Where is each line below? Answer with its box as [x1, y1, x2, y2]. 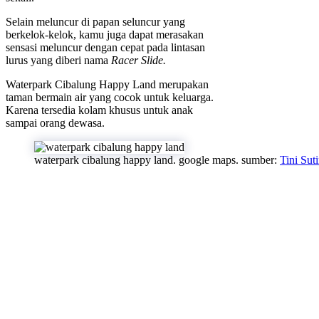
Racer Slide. [111, 53, 166, 66]
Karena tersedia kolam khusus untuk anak [6, 103, 193, 116]
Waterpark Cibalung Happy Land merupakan [6, 78, 209, 90]
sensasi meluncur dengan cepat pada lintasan [6, 41, 205, 53]
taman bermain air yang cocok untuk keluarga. [6, 90, 214, 103]
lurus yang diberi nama [6, 53, 111, 66]
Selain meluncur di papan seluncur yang [6, 15, 185, 28]
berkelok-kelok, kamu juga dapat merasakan [6, 28, 204, 41]
